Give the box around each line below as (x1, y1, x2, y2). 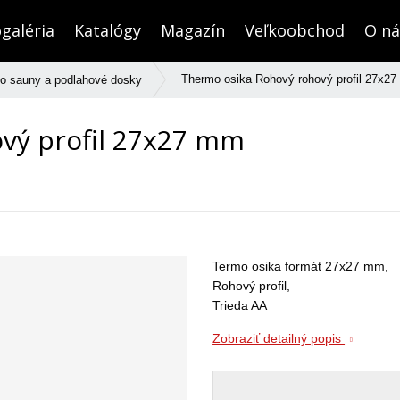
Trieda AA (212, 297, 268, 312)
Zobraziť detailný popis (212, 330, 346, 346)
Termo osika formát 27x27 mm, (212, 258, 389, 273)
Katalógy (73, 20, 141, 42)
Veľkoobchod (244, 20, 345, 42)
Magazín (160, 20, 225, 42)
